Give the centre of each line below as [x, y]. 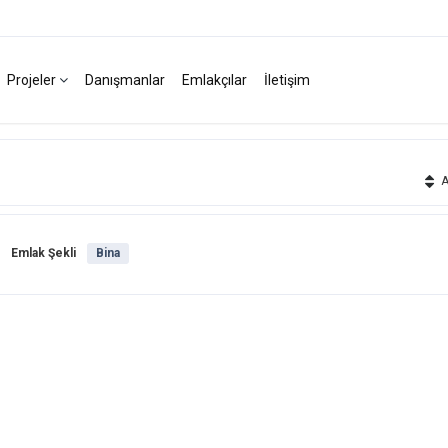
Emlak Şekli [43, 253]
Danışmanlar [125, 80]
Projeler [33, 80]
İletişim [287, 80]
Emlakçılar [214, 80]
